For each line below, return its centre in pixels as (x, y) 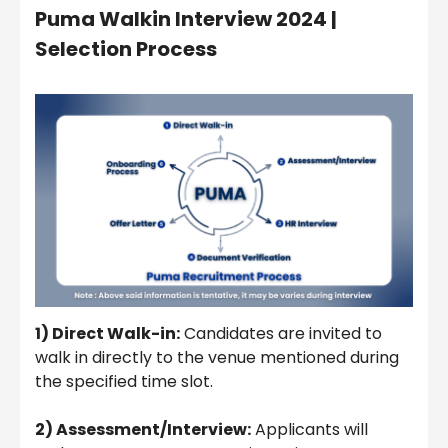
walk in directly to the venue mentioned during (217, 357)
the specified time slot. (124, 381)
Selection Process (126, 49)
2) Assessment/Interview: (143, 429)
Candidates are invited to (281, 333)
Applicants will (309, 429)
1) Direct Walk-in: (107, 333)
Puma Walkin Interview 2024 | (186, 19)
